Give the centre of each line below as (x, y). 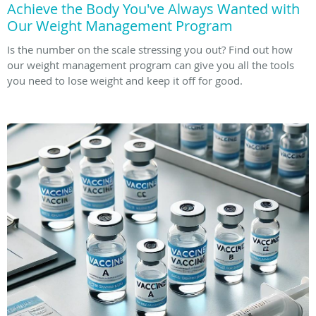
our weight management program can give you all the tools (151, 65)
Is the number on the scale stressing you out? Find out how (150, 49)
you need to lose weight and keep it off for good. (125, 80)
